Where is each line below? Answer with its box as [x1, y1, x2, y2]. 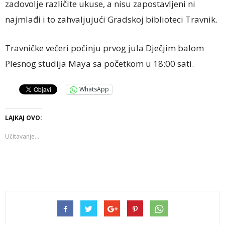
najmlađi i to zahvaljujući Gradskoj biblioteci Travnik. [5, 13, 217, 25]
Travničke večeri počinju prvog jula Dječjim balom [5, 42, 204, 54]
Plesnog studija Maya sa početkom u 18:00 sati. [5, 57, 194, 69]
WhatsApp [79, 85, 109, 94]
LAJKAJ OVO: [5, 113, 42, 122]
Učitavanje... [5, 132, 39, 141]
